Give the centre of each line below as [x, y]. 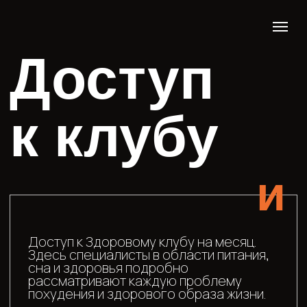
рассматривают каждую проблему [96, 200]
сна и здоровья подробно [77, 191]
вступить [66, 243]
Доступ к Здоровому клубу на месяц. [101, 173]
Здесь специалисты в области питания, [106, 182]
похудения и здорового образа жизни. [105, 210]
